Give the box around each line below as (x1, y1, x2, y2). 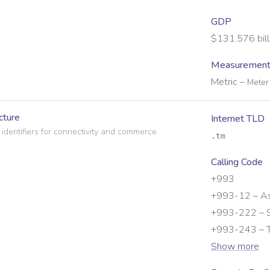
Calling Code (211, 155, 263, 169)
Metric (211, 75, 237, 89)
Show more (211, 240, 259, 253)
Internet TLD (211, 112, 265, 125)
